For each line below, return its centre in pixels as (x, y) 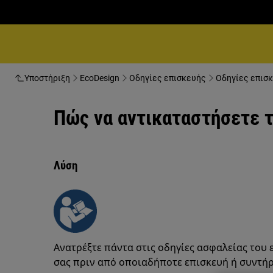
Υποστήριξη (47, 78)
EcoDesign (100, 78)
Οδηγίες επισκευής (168, 78)
